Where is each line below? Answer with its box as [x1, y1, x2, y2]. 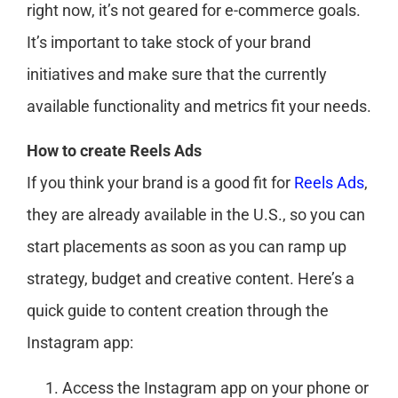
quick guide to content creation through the [27, 301, 329, 321]
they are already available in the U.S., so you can [27, 205, 365, 225]
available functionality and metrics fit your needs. [27, 96, 371, 115]
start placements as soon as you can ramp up [27, 237, 346, 257]
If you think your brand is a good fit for [27, 173, 294, 193]
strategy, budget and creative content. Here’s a [27, 269, 354, 289]
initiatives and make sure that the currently [27, 64, 327, 84]
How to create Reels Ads [27, 141, 202, 161]
